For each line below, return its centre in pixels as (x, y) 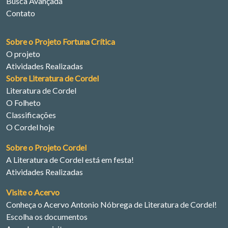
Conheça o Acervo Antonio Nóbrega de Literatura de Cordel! (111, 204)
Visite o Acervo (33, 192)
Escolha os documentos (47, 216)
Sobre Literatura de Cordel (52, 78)
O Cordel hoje (30, 127)
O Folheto (23, 102)
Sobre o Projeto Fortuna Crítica (61, 41)
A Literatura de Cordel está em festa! (70, 159)
